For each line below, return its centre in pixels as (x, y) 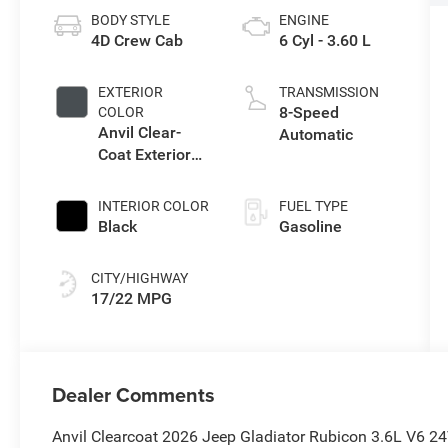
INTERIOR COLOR (154, 205)
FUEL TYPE (313, 205)
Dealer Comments (134, 394)
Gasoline (310, 226)
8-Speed (308, 112)
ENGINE (303, 19)
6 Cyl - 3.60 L (324, 40)
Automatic (315, 134)
